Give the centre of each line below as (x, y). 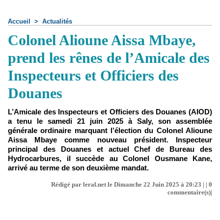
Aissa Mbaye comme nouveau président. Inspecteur (110, 140)
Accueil (19, 21)
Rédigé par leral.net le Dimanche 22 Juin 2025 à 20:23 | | (130, 184)
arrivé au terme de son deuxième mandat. (78, 168)
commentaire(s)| (190, 192)
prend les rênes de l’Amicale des (109, 58)
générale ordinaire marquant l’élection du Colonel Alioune (110, 130)
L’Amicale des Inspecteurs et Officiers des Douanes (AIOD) (110, 112)
